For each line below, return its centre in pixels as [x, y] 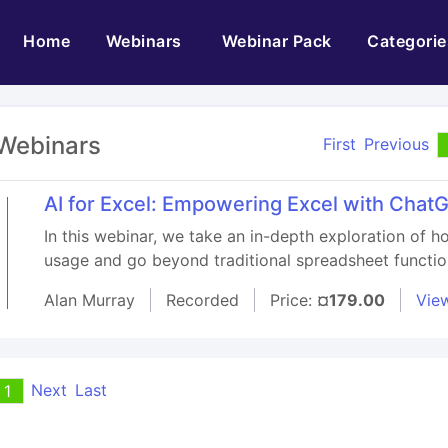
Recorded [202, 300]
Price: [293, 300]
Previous [396, 144]
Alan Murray [89, 300]
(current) [105, 40]
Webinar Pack [276, 41]
